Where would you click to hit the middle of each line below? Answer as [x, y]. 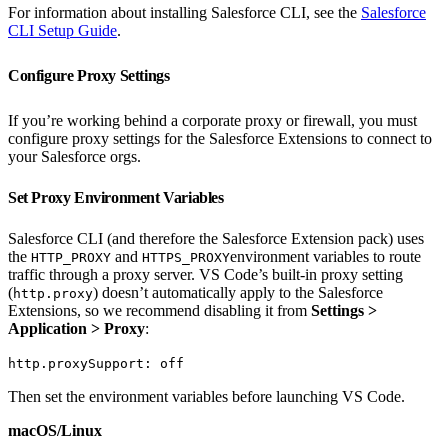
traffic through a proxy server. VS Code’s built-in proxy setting [205, 274]
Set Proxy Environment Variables [118, 197]
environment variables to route [325, 256]
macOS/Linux [55, 430]
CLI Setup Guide [62, 30]
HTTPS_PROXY [186, 257]
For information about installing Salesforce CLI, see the [184, 12]
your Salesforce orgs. [74, 156]
